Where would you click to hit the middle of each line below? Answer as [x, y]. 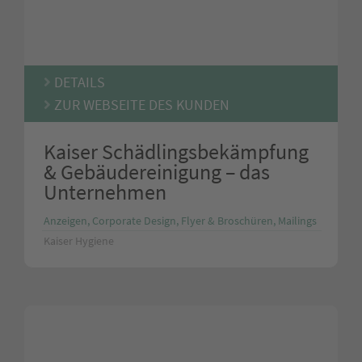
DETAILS [78, 82]
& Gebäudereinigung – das [157, 171]
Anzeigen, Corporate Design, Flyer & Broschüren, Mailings [180, 220]
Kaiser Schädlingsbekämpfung [176, 151]
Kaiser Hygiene [79, 240]
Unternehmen [105, 192]
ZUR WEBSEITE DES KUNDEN [140, 105]
